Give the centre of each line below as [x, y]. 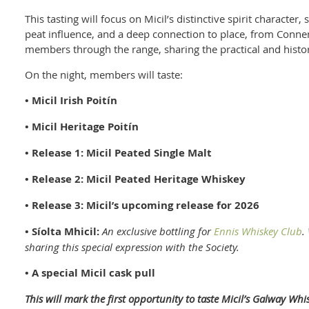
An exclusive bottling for [158, 231]
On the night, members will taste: [104, 75]
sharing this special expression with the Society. [132, 247]
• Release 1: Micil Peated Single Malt [118, 153]
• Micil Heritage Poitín [82, 127]
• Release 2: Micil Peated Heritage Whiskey [135, 179]
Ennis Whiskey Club [258, 231]
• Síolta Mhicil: [62, 232]
